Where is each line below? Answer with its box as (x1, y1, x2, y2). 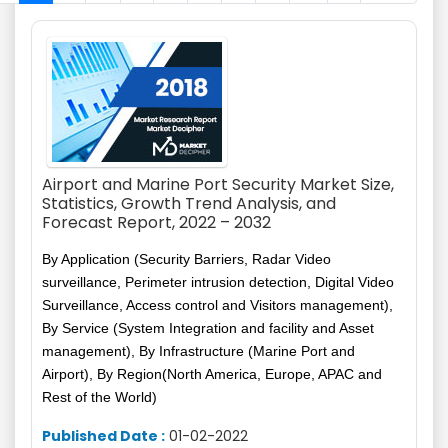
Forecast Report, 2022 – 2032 (42, 211, 271, 234)
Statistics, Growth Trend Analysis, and (42, 192, 336, 215)
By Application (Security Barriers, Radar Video (42, 251, 331, 267)
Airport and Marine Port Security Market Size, (42, 173, 394, 196)
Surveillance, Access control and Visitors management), (42, 297, 393, 313)
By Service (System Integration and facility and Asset (42, 320, 374, 336)
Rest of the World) (42, 389, 157, 405)
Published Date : (42, 426, 165, 446)
